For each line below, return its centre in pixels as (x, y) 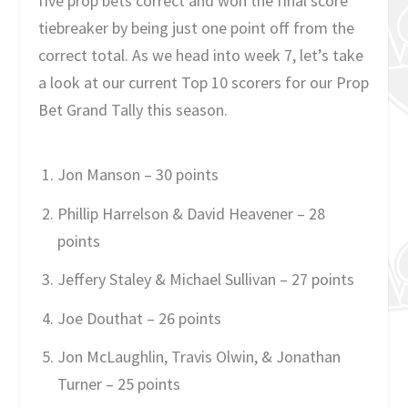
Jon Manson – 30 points (138, 174)
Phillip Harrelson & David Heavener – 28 (191, 213)
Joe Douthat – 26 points (139, 318)
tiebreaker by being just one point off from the (197, 27)
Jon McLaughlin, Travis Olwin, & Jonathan (199, 357)
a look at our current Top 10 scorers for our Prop (204, 82)
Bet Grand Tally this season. (135, 109)
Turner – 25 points (118, 384)
